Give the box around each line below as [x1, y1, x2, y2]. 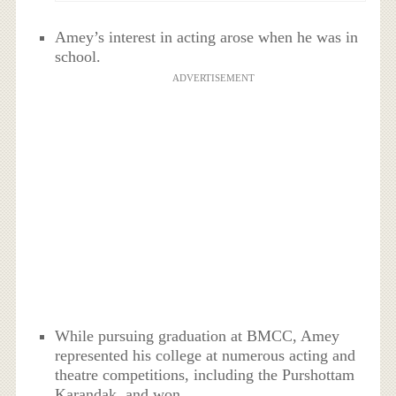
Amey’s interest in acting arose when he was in [55, 27, 359, 46]
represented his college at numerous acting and [55, 346, 356, 364]
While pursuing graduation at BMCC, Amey [55, 327, 340, 345]
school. [55, 47, 102, 65]
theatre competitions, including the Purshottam [55, 366, 355, 384]
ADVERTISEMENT [171, 72, 255, 83]
